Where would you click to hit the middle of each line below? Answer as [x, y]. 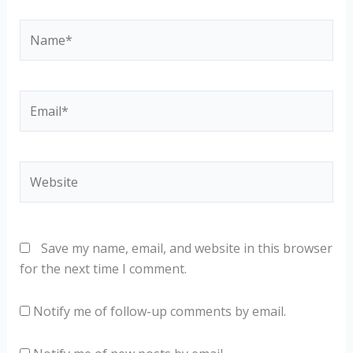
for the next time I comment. [103, 269]
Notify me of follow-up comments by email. [159, 311]
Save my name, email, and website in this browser [186, 248]
